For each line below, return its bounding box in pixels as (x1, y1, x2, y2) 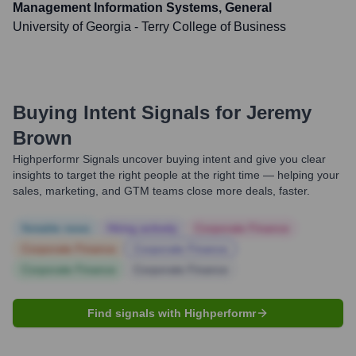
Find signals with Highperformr (87, 307, 256, 319)
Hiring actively (107, 222, 177, 234)
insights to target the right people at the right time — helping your (13, 168, 339, 181)
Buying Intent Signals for (13, 102, 241, 123)
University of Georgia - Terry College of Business (13, 20, 286, 33)
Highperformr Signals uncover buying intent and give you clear (13, 153, 326, 165)
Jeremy (246, 102, 311, 123)
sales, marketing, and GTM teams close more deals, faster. (13, 184, 310, 197)
